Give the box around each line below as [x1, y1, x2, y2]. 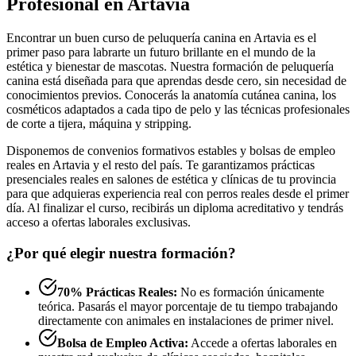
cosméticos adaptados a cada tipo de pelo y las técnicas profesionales [6, 103, 350, 117]
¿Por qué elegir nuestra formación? [6, 244, 236, 261]
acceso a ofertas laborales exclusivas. [6, 215, 191, 230]
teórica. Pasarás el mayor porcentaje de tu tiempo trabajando [38, 299, 338, 313]
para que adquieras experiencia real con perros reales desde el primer [6, 187, 349, 201]
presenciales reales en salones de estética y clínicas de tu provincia [6, 172, 336, 187]
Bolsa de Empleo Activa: [57, 335, 188, 350]
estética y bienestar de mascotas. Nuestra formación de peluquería [6, 60, 334, 74]
